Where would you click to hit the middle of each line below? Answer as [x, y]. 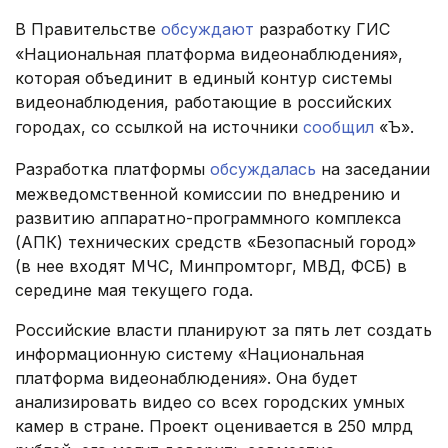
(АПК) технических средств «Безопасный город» [215, 242]
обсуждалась [263, 169]
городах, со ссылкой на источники [159, 127]
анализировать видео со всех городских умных [210, 402]
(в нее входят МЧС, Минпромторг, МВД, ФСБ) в [211, 266]
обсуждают [207, 29]
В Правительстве [88, 29]
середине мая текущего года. [134, 290]
